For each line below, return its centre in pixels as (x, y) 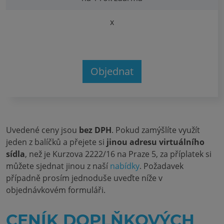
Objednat (112, 71)
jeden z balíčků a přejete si (56, 142)
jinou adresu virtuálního (155, 142)
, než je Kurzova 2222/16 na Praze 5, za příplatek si (118, 154)
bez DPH (95, 130)
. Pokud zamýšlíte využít (156, 130)
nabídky (125, 166)
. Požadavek (161, 166)
